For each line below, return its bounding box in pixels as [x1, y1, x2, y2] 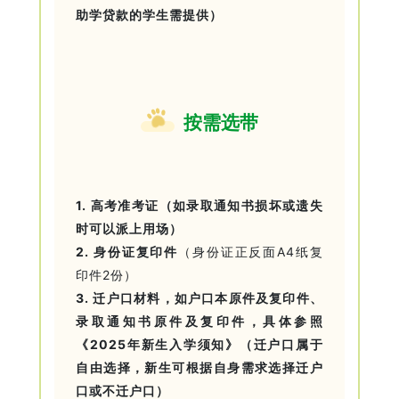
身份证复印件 [94, 243, 179, 259]
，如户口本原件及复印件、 [160, 289, 323, 305]
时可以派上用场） [76, 220, 183, 236]
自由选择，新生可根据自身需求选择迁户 [76, 359, 323, 375]
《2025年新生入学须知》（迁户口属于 [76, 336, 323, 352]
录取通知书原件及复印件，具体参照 [76, 313, 323, 329]
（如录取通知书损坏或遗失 [159, 197, 323, 213]
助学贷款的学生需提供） [76, 6, 224, 22]
